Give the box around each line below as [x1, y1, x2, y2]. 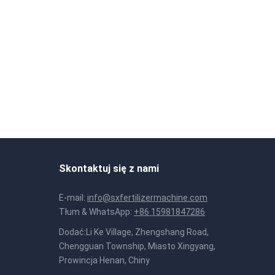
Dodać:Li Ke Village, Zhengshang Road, [59, 227, 209, 237]
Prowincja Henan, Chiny [59, 255, 150, 265]
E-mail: [59, 193, 87, 203]
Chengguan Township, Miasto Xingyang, [59, 241, 215, 251]
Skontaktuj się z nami [59, 163, 159, 174]
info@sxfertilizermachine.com [87, 193, 207, 203]
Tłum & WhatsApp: [59, 207, 134, 217]
